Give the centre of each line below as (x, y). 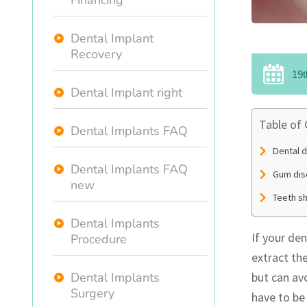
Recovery (96, 54)
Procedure (99, 239)
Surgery (93, 293)
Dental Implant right (126, 93)
